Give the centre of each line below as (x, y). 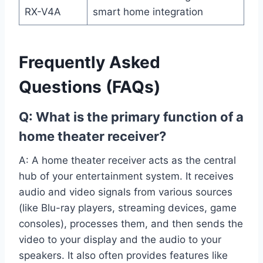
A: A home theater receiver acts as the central (127, 161)
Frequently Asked (90, 63)
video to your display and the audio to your (120, 240)
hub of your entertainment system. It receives (126, 176)
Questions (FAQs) (90, 87)
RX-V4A (43, 12)
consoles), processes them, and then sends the (131, 224)
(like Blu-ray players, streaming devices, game (128, 208)
